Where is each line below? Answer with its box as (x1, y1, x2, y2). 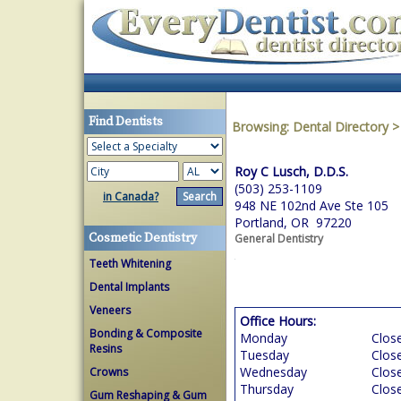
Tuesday (240, 346, 289, 363)
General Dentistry (235, 231, 323, 246)
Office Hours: (240, 312, 316, 329)
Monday (240, 329, 287, 346)
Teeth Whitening (90, 256, 171, 271)
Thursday (240, 380, 294, 397)
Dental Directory (293, 118, 392, 135)
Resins (90, 341, 122, 356)
